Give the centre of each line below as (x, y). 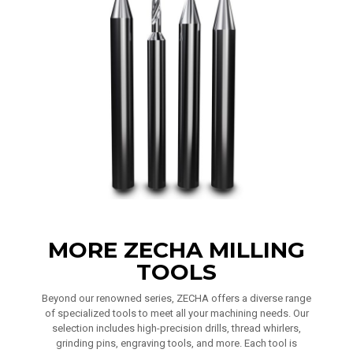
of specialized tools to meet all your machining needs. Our (176, 313)
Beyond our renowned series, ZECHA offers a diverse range (176, 298)
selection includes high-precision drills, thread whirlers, (176, 328)
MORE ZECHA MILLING (176, 250)
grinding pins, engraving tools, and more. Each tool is (176, 343)
